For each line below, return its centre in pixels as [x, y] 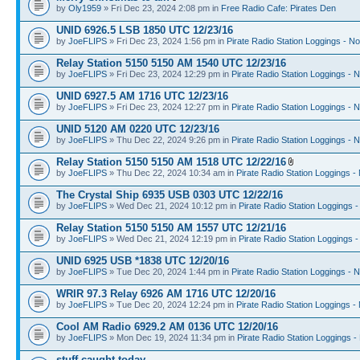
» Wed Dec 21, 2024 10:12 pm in [173, 205]
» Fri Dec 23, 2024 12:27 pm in [169, 106]
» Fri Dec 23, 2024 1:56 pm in [167, 41]
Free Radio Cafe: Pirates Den [278, 8]
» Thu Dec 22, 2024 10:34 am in [172, 172]
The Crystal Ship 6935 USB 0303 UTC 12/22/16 [170, 194]
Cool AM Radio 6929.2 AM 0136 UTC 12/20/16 [167, 326]
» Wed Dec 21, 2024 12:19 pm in [173, 238]
